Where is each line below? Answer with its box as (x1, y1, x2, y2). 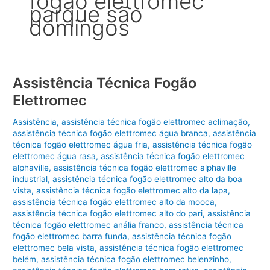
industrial (13, 174, 48, 184)
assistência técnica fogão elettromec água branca (13, 128, 209, 138)
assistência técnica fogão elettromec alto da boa (52, 174, 243, 184)
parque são (29, 1, 143, 28)
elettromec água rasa (13, 151, 96, 161)
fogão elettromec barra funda (13, 231, 128, 241)
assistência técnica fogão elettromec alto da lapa (36, 185, 228, 195)
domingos (29, 14, 130, 42)
